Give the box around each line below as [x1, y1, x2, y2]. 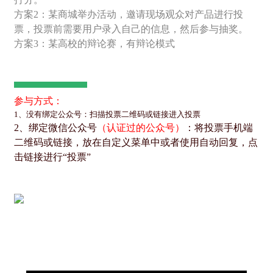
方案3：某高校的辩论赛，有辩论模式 [14, 38, 175, 49]
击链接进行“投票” [14, 151, 91, 162]
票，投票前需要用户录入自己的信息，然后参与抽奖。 [14, 23, 248, 34]
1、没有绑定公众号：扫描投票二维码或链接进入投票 [14, 109, 200, 119]
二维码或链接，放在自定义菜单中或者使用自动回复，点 [14, 136, 258, 147]
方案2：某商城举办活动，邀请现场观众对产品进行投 [14, 9, 243, 19]
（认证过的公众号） [97, 122, 185, 133]
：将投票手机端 [185, 122, 253, 133]
